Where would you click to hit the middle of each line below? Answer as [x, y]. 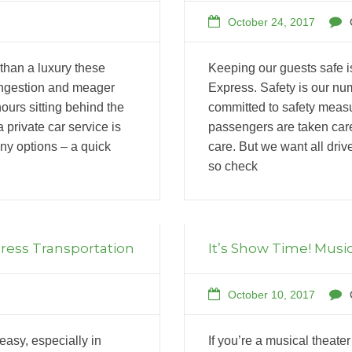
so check [233, 166]
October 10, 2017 [271, 294]
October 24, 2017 [271, 22]
